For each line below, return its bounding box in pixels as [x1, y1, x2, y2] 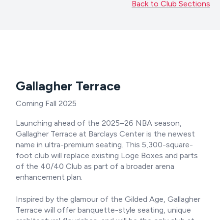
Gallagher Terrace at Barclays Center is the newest [16, 129, 195, 139]
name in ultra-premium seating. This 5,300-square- [16, 140, 193, 150]
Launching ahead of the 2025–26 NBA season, [16, 118, 182, 128]
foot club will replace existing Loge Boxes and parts [16, 151, 198, 161]
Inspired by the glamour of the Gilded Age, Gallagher [16, 194, 200, 204]
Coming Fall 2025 [16, 98, 77, 108]
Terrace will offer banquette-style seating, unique [16, 205, 191, 215]
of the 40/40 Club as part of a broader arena [16, 162, 174, 171]
